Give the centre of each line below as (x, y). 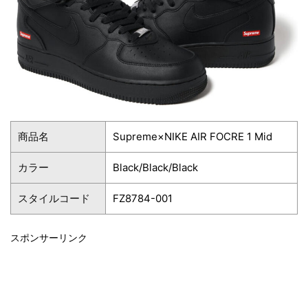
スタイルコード (54, 198)
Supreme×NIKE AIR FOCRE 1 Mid (192, 136)
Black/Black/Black (155, 167)
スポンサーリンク (49, 237)
